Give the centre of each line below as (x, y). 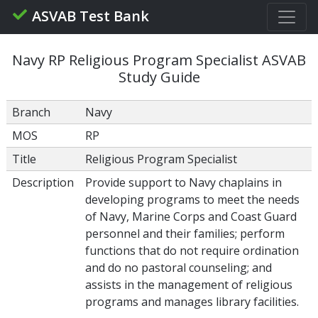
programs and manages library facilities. (192, 302)
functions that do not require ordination (192, 251)
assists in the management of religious (188, 285)
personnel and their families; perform (185, 234)
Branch (31, 112)
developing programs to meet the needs (192, 199)
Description (43, 182)
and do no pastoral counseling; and (178, 268)
